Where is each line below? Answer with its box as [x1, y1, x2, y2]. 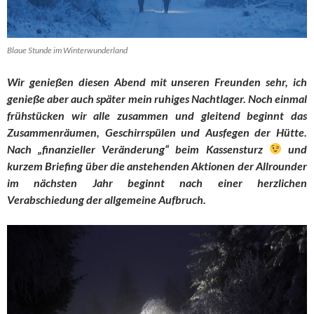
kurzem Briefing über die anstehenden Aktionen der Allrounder [7, 158, 307, 172]
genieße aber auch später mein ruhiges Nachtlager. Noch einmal [7, 91, 307, 105]
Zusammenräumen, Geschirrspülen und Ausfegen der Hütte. [7, 125, 307, 139]
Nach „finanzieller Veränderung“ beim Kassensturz [7, 142, 269, 156]
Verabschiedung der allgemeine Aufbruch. [7, 192, 206, 206]
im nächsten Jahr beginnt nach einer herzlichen [7, 175, 307, 189]
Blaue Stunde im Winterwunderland [7, 44, 128, 55]
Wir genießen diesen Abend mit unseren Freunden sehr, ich [7, 74, 307, 88]
